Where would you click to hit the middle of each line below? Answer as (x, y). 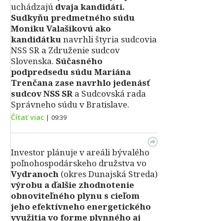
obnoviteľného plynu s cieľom (75, 196)
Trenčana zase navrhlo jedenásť (80, 83)
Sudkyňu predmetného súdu (73, 18)
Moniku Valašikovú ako (61, 28)
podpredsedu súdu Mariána (71, 72)
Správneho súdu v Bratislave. (70, 104)
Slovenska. (32, 61)
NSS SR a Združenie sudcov (65, 50)
